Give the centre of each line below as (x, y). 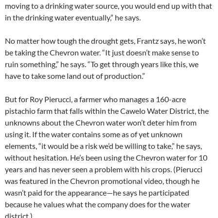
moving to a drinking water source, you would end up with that (109, 6)
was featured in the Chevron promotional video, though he (102, 181)
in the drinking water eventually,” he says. (73, 18)
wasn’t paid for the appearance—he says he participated (97, 193)
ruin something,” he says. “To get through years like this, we (102, 64)
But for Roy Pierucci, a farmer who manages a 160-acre (95, 99)
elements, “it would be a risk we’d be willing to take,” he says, (103, 146)
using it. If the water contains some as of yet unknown (94, 134)
